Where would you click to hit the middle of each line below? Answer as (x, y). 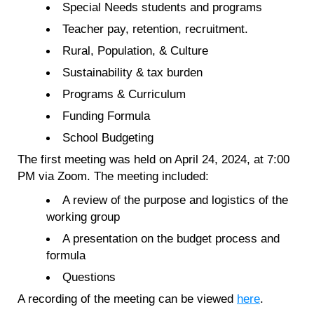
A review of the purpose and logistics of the (176, 199)
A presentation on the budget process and (171, 238)
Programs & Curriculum (124, 94)
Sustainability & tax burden (133, 72)
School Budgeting (108, 137)
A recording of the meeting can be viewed (127, 298)
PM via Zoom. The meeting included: (113, 176)
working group (83, 216)
